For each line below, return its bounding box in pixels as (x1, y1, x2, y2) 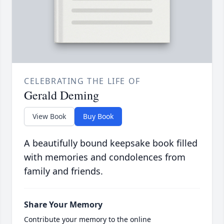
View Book (32, 111, 66, 121)
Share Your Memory (24, 199, 102, 210)
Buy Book (83, 111, 113, 121)
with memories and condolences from (24, 151, 185, 163)
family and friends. (24, 165, 103, 177)
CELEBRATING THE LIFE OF (24, 75, 140, 87)
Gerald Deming (24, 87, 99, 103)
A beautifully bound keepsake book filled (24, 137, 197, 149)
